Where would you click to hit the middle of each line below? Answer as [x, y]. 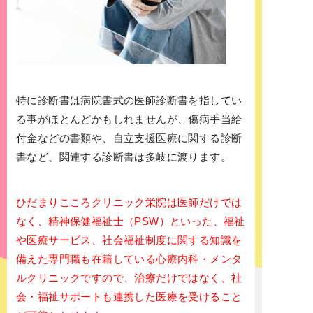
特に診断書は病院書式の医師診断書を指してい [129, 101]
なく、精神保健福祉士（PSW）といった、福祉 [131, 221]
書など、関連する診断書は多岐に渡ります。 [124, 157]
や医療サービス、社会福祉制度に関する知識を [129, 240]
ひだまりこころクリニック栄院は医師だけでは [129, 203]
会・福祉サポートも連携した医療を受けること [129, 297]
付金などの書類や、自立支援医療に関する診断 [129, 138]
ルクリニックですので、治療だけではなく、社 [129, 278]
